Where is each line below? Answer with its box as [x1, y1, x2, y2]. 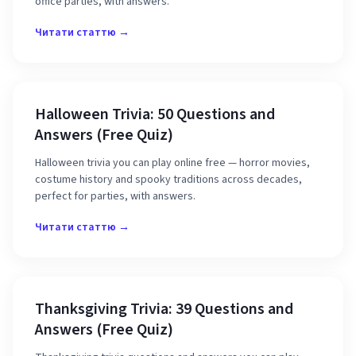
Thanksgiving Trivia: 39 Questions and [35, 298, 293, 320]
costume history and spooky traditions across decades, [35, 172, 302, 188]
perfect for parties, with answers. [35, 188, 195, 204]
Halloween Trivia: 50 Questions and [35, 103, 275, 126]
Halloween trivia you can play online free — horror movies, [35, 155, 310, 171]
